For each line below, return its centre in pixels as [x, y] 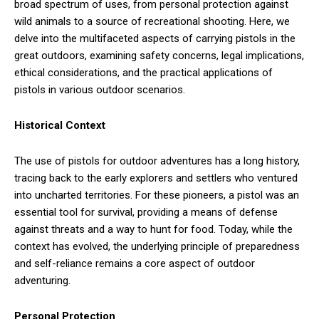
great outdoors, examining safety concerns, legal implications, [159, 56]
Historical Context [60, 126]
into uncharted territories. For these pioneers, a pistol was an [157, 195]
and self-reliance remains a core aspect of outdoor [135, 264]
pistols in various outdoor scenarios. [100, 90]
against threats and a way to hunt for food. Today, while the [153, 230]
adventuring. [42, 281]
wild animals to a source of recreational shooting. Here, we [152, 22]
